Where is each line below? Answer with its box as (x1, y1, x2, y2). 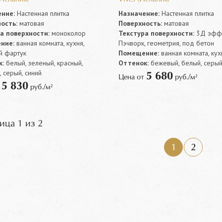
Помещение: (118, 49, 159, 58)
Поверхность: (118, 19, 162, 28)
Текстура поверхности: (118, 29, 194, 38)
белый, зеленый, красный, (3, 58, 83, 68)
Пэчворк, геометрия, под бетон (118, 39, 214, 48)
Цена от (118, 74, 146, 81)
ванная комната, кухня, (14, 39, 84, 48)
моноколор (49, 29, 86, 38)
